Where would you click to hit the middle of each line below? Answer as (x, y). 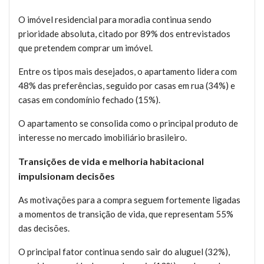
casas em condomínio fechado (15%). (89, 100)
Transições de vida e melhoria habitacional (111, 161)
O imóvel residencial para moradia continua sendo (115, 20)
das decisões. (44, 228)
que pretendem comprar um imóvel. (85, 48)
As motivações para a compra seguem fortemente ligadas (129, 200)
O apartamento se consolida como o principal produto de (128, 123)
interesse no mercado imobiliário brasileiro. (103, 138)
